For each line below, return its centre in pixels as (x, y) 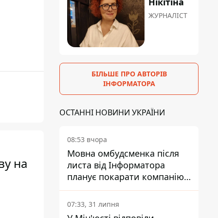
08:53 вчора (87, 140)
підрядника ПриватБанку (121, 189)
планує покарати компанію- (127, 177)
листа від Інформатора (116, 165)
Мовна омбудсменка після (123, 154)
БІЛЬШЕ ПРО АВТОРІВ (129, 74)
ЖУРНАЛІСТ (168, 16)
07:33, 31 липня (93, 204)
